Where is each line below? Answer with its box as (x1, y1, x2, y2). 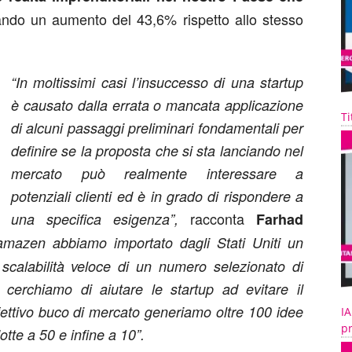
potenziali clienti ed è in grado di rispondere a (11, 186, 303, 206)
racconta (190, 208, 256, 229)
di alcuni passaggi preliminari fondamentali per (11, 118, 303, 137)
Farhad (256, 209, 303, 229)
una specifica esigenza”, (11, 209, 190, 229)
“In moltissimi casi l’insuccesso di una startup (11, 72, 303, 92)
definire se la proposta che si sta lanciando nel (11, 141, 303, 160)
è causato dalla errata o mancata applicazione (11, 95, 303, 115)
